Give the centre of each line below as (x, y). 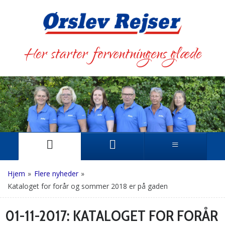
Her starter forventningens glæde (113, 56)
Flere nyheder (56, 173)
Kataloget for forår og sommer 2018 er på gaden (88, 186)
